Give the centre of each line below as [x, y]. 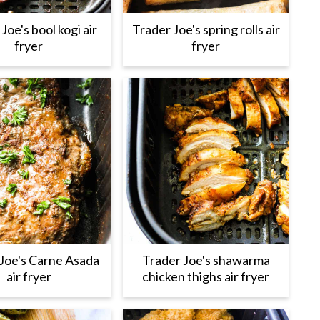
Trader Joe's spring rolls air [206, 29]
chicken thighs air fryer [206, 276]
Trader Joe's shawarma [206, 260]
